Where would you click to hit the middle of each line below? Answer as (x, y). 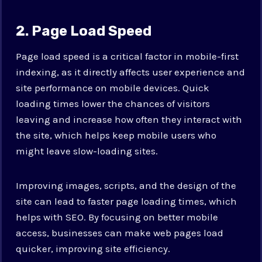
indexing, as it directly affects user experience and (131, 72)
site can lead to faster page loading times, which (127, 201)
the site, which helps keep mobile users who (116, 135)
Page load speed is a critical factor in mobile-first (127, 56)
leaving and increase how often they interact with (129, 119)
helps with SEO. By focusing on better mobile (117, 217)
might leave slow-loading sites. (87, 151)
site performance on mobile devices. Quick (113, 87)
